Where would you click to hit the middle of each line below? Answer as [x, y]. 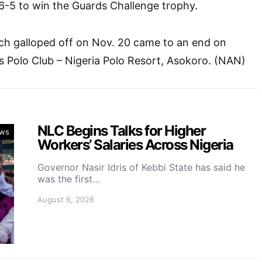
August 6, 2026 [66, 199]
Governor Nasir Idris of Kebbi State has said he [141, 167]
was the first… [69, 179]
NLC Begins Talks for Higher [122, 131]
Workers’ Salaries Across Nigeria [135, 145]
